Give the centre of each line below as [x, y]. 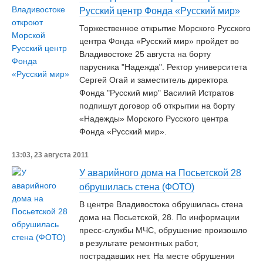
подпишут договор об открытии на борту [157, 106]
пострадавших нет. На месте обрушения [157, 256]
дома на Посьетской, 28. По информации [159, 217]
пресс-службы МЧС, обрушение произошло [163, 230]
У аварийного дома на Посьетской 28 [160, 173]
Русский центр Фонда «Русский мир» [160, 11]
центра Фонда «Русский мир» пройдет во [159, 41]
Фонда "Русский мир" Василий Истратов [156, 93]
